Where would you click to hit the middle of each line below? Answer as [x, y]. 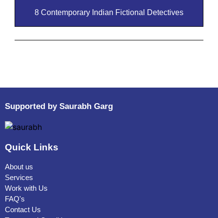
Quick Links [32, 147]
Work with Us [26, 188]
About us [19, 167]
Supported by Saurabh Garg [59, 107]
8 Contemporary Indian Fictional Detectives [109, 13]
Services [19, 178]
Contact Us [23, 210]
